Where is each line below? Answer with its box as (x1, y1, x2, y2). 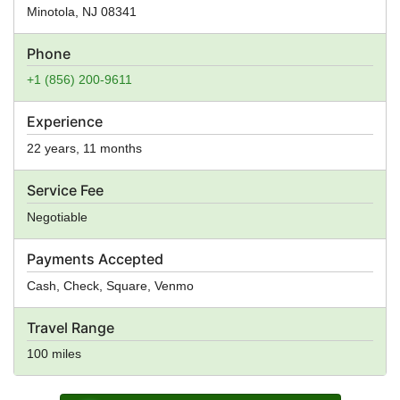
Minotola (27, 4, 75, 19)
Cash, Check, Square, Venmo (27, 278, 194, 293)
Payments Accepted (27, 249, 163, 268)
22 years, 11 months (27, 141, 142, 156)
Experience (27, 112, 103, 131)
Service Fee (27, 181, 104, 200)
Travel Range (27, 318, 114, 337)
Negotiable (27, 209, 87, 224)
